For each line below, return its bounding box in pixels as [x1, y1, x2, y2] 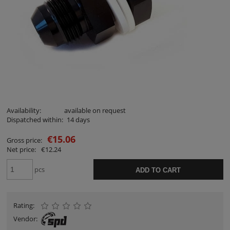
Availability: [7, 105, 41, 115]
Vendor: [13, 214, 37, 223]
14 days [66, 114, 90, 124]
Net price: [7, 144, 36, 154]
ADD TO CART [136, 166, 181, 174]
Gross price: [7, 135, 42, 145]
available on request [64, 105, 126, 115]
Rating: [13, 200, 34, 210]
